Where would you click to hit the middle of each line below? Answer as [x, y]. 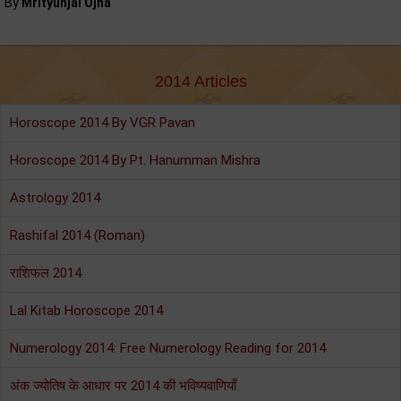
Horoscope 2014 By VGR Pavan [102, 123]
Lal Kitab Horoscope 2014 [86, 311]
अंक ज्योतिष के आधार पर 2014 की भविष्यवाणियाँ [123, 386]
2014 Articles [200, 81]
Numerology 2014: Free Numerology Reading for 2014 [168, 348]
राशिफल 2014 [46, 273]
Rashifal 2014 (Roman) [77, 235]
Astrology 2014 [55, 198]
